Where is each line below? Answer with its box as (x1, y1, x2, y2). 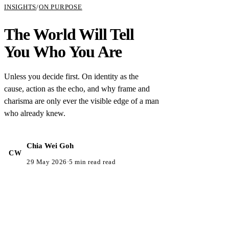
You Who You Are (4, 42, 122, 61)
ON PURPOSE (39, 3, 82, 11)
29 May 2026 (27, 157, 67, 166)
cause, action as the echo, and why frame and (4, 84, 150, 93)
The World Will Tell (4, 25, 134, 43)
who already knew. (4, 108, 65, 118)
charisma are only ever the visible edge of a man (4, 96, 159, 105)
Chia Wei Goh (27, 141, 74, 150)
